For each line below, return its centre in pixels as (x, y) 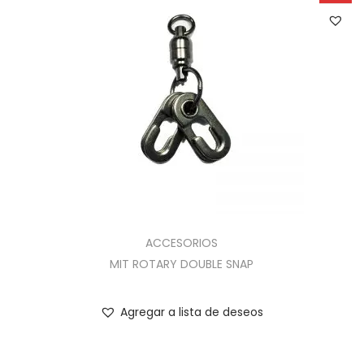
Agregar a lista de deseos (192, 312)
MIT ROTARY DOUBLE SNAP (182, 264)
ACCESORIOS (182, 243)
